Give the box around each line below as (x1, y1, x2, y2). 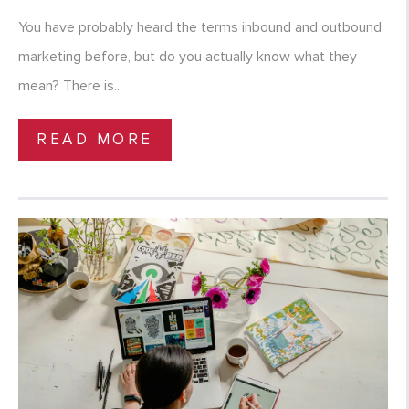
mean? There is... (18, 77, 122, 96)
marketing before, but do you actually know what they (18, 47, 357, 67)
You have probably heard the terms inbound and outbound (18, 18, 382, 37)
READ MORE (37, 130, 153, 150)
